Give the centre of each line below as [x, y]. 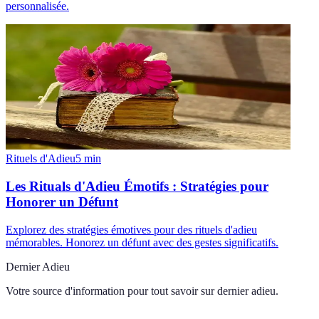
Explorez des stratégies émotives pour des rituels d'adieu [131, 229]
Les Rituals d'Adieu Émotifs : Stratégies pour [137, 186]
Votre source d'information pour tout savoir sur [110, 291]
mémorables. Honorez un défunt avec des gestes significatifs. [142, 242]
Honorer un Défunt [62, 202]
